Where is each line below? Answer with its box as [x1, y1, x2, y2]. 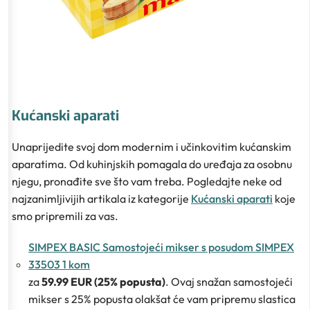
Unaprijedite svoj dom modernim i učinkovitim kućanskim [12, 139, 291, 154]
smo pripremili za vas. [12, 208, 118, 223]
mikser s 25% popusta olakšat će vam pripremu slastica [28, 291, 295, 306]
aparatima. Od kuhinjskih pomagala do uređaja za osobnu [12, 156, 292, 171]
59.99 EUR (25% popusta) [42, 274, 165, 289]
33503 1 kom [28, 257, 90, 271]
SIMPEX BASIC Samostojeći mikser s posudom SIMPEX [28, 239, 294, 254]
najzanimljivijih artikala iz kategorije [12, 191, 191, 206]
